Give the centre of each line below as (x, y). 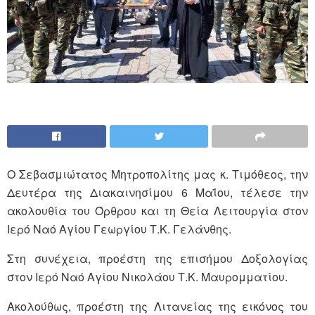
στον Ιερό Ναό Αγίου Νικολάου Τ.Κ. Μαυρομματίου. (147, 276)
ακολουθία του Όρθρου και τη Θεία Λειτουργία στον (157, 210)
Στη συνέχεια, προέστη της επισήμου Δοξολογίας (157, 258)
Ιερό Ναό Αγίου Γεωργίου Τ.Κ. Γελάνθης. (119, 229)
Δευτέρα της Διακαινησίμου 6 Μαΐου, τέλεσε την (157, 192)
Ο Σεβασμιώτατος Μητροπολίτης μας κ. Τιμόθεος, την (157, 174)
